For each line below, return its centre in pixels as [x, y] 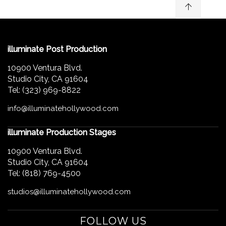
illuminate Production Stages [62, 132]
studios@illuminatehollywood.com [69, 192]
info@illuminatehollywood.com [63, 108]
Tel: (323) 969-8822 [44, 90]
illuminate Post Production [57, 49]
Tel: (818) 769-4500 [44, 173]
